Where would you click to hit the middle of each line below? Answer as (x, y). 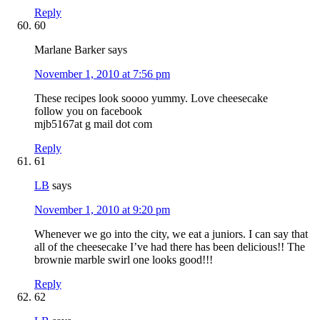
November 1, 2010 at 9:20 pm (102, 209)
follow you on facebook (88, 111)
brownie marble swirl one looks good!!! (124, 259)
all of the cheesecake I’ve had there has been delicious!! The (170, 246)
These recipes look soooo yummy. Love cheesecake (151, 98)
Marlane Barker (70, 49)
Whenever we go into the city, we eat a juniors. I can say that (171, 234)
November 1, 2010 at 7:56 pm (102, 74)
